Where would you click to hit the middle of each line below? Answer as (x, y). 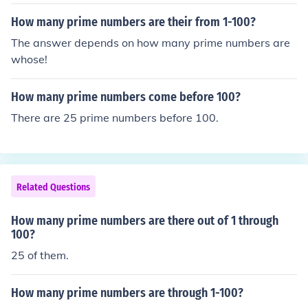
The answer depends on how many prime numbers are (151, 43)
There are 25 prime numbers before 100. (115, 118)
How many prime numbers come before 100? (126, 97)
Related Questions (53, 187)
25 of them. (40, 255)
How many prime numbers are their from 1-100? (133, 22)
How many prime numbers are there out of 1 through (145, 221)
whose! (29, 59)
